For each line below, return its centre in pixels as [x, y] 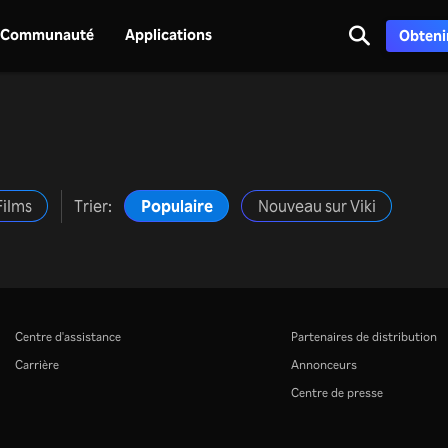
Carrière [37, 364]
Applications [168, 35]
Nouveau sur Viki [316, 206]
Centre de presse [337, 392]
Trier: [92, 206]
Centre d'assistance [68, 336]
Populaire [176, 206]
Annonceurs [324, 364]
